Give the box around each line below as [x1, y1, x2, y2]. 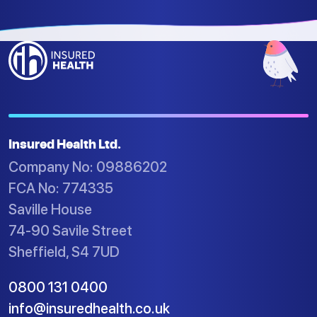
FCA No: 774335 [8, 179, 113, 197]
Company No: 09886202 [8, 158, 167, 175]
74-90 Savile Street [8, 221, 132, 239]
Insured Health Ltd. [8, 134, 121, 152]
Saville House [8, 200, 92, 218]
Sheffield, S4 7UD [8, 243, 120, 260]
